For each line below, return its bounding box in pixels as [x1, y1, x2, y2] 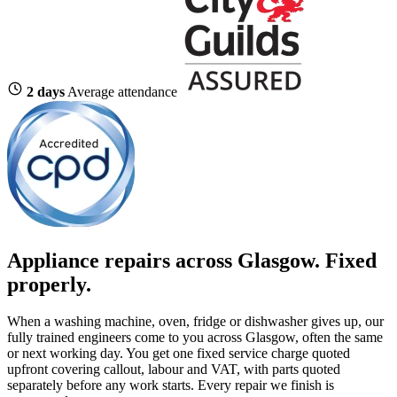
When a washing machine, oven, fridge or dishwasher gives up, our [7, 314, 384, 330]
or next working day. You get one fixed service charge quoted [7, 346, 350, 362]
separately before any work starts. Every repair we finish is [7, 378, 334, 393]
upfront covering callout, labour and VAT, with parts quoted [7, 362, 340, 378]
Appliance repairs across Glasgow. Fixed [7, 248, 377, 272]
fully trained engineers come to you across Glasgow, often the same [7, 330, 383, 346]
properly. [7, 272, 91, 296]
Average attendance [67, 83, 177, 99]
